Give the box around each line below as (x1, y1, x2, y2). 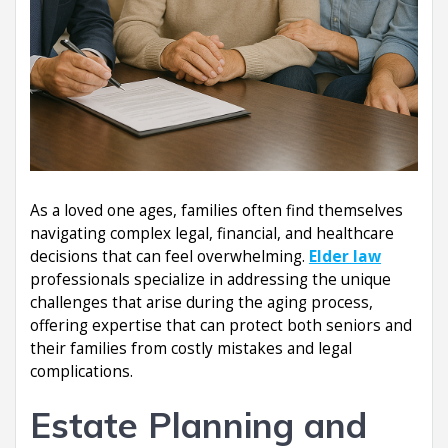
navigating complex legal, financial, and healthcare (30, 222, 394, 244)
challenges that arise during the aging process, (30, 291, 373, 313)
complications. (30, 360, 133, 382)
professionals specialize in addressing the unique (30, 268, 391, 290)
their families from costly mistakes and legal (30, 337, 352, 359)
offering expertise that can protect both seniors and (30, 314, 412, 336)
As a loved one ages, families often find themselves (30, 199, 403, 221)
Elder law (309, 245, 381, 267)
